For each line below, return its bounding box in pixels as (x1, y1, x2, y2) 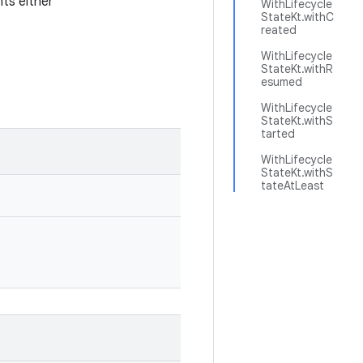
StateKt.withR (261, 62, 332, 76)
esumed (261, 75, 302, 89)
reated (261, 23, 297, 37)
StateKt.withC (261, 10, 334, 24)
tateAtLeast (261, 178, 324, 193)
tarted (261, 126, 295, 141)
